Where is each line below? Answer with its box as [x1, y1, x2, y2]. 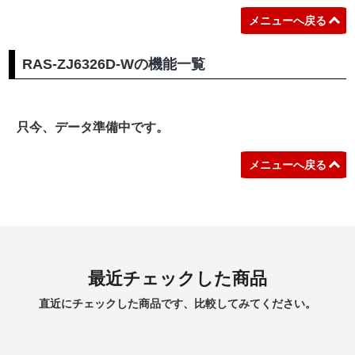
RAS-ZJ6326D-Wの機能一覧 [22, 55, 206, 72]
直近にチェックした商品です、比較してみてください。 [39, 297, 316, 311]
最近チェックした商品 [88, 269, 267, 289]
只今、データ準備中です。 [17, 120, 170, 135]
